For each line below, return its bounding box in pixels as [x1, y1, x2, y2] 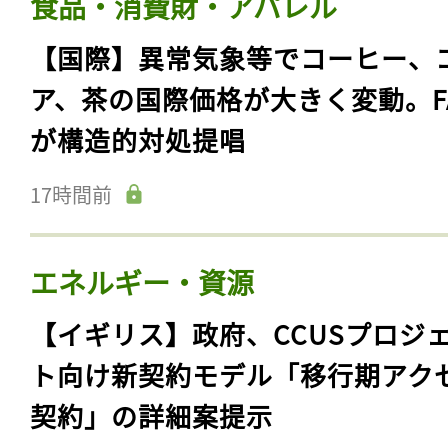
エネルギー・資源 [30, 261, 254, 302]
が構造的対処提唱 [30, 120, 246, 158]
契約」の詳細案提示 [30, 396, 273, 434]
